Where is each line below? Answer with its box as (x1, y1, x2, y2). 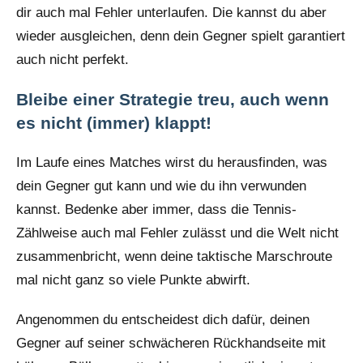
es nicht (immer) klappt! (16, 113, 211, 133)
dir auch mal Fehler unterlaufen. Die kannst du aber (16, 4, 327, 20)
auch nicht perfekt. (16, 51, 129, 67)
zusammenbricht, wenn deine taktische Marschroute (16, 249, 332, 265)
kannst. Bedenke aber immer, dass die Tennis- (16, 202, 297, 218)
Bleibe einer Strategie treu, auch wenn (16, 90, 329, 109)
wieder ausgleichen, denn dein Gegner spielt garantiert (16, 28, 345, 44)
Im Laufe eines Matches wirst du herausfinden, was (16, 155, 327, 171)
